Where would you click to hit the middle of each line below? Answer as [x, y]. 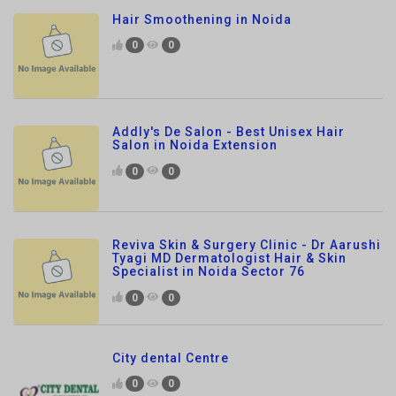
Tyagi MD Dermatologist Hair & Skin [229, 204]
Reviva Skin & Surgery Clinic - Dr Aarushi [247, 190]
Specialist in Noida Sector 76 [209, 217]
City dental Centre [171, 304]
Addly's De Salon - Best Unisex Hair [228, 78]
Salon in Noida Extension [195, 91]
